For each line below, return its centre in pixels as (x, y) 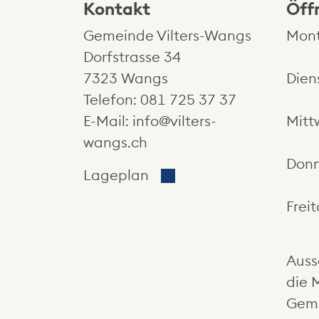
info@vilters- (174, 121)
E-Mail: (108, 121)
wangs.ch (115, 143)
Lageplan (118, 176)
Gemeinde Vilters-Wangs (167, 36)
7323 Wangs (126, 79)
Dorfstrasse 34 (132, 57)
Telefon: (112, 100)
